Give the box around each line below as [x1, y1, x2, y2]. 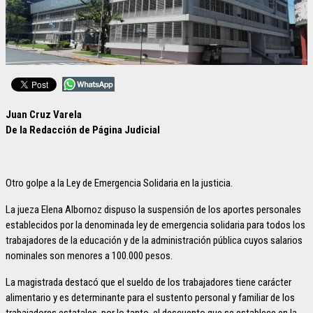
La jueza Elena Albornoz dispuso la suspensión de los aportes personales [6, 203, 301, 217]
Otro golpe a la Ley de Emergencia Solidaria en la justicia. [6, 177, 233, 190]
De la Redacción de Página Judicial [6, 124, 160, 137]
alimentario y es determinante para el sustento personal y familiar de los [6, 291, 295, 305]
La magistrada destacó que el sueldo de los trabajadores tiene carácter [6, 276, 291, 289]
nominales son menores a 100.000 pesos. [6, 249, 173, 263]
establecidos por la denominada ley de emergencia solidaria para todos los [6, 219, 305, 232]
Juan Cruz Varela [6, 108, 82, 122]
